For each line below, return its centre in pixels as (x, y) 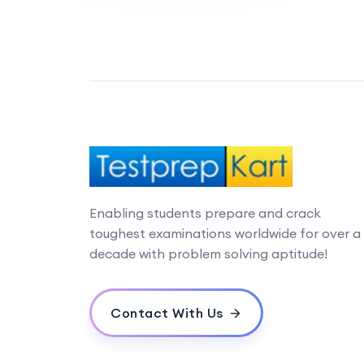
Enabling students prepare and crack (205, 212)
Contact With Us (167, 312)
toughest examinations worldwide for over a (225, 233)
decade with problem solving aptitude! (208, 253)
